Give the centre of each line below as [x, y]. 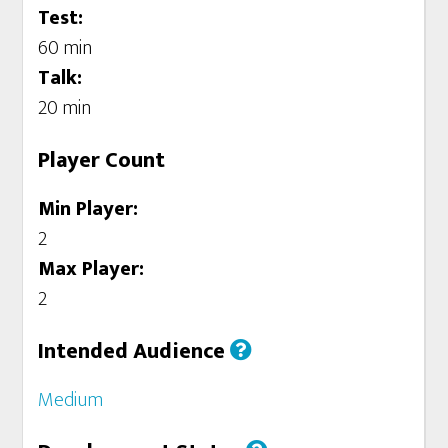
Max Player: [91, 268]
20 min [65, 107]
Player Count [102, 160]
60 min [65, 47]
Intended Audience [134, 351]
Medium [71, 399]
